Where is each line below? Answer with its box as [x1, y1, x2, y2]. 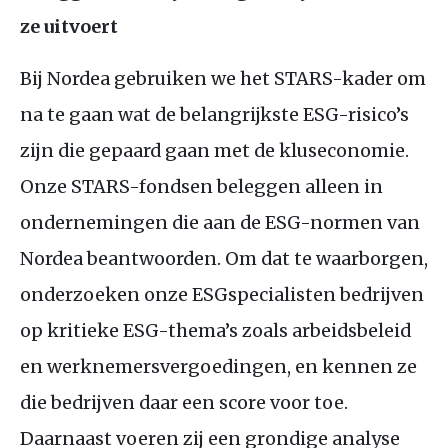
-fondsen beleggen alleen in [129, 174, 383, 198]
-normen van [300, 210, 420, 234]
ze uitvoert [20, 14, 122, 38]
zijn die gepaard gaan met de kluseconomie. [20, 138, 409, 162]
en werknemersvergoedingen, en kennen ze [20, 354, 417, 378]
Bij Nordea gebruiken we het [20, 66, 274, 90]
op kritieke [20, 318, 123, 342]
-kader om [332, 66, 426, 90]
